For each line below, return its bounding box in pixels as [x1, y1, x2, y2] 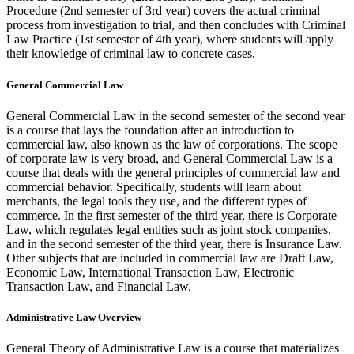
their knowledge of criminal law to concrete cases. [6, 47, 255, 61]
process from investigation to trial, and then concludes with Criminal [6, 18, 345, 32]
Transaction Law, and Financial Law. [6, 279, 191, 293]
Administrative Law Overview [6, 311, 141, 323]
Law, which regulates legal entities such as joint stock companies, [6, 222, 331, 236]
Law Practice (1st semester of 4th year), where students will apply [6, 32, 333, 47]
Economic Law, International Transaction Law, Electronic [6, 265, 294, 279]
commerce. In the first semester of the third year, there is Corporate [6, 208, 337, 222]
